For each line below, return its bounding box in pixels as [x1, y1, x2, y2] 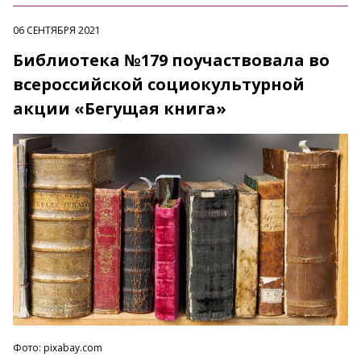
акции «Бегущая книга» [13, 98, 226, 120]
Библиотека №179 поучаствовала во [13, 49, 330, 72]
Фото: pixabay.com [13, 341, 102, 355]
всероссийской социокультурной [13, 73, 305, 96]
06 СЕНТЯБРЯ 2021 [13, 23, 101, 38]
